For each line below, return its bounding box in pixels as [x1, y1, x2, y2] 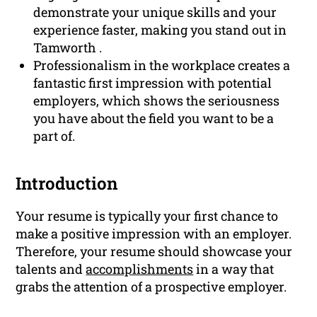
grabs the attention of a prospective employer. [16, 278, 287, 296]
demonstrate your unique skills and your [33, 4, 277, 21]
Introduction [16, 172, 118, 195]
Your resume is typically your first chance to [16, 207, 279, 225]
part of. [33, 127, 76, 145]
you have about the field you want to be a [33, 110, 275, 127]
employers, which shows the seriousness [33, 92, 280, 110]
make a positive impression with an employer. [16, 225, 292, 243]
